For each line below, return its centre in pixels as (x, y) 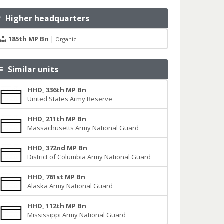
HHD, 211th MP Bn (57, 119)
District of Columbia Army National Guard (89, 157)
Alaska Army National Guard (70, 186)
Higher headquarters (46, 18)
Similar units (31, 69)
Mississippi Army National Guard (76, 215)
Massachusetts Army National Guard (83, 128)
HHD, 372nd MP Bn (57, 148)
